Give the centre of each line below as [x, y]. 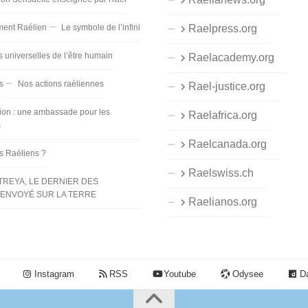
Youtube [179, 274]
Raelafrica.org [228, 115]
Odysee [247, 274]
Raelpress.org [228, 28]
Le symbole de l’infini [100, 27]
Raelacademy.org [236, 57]
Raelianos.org [228, 201]
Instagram [53, 274]
